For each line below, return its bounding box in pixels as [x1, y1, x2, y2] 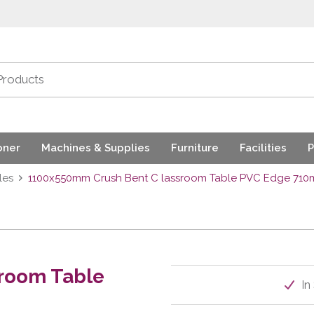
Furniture [171, 142, 219, 155]
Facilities [240, 142, 287, 155]
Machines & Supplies [41, 142, 150, 155]
